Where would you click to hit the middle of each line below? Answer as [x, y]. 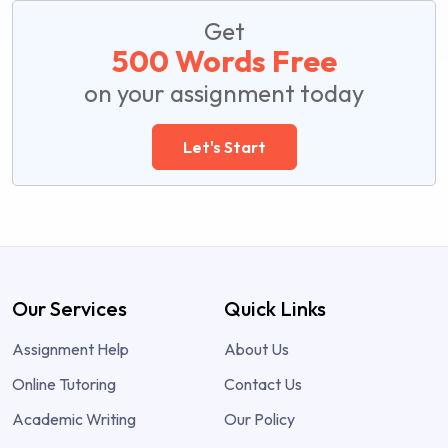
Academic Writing [74, 418]
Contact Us [263, 383]
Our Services [69, 308]
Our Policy [259, 418]
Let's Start [224, 146]
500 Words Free [224, 60]
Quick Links [275, 308]
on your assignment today [224, 92]
